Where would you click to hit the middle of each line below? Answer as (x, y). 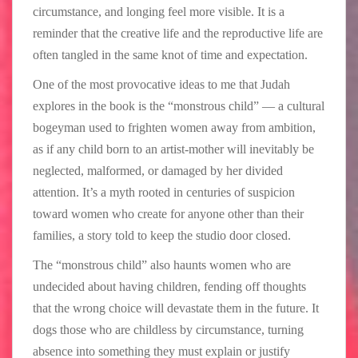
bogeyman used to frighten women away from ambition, (174, 127)
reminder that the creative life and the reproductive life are (178, 33)
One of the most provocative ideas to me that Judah (161, 84)
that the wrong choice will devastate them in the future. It (176, 308)
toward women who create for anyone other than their (168, 213)
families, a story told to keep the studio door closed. (162, 235)
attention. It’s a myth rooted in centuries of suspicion (164, 192)
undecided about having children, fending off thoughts (169, 286)
